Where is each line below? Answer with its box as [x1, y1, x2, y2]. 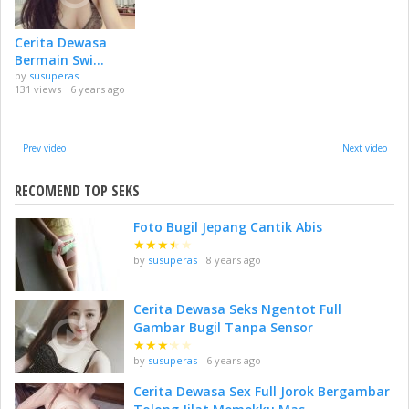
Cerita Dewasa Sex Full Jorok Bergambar [133, 383, 390, 401]
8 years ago [206, 253, 261, 267]
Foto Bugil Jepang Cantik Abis [133, 218, 322, 236]
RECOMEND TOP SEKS [15, 181, 140, 202]
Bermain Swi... [15, 51, 104, 69]
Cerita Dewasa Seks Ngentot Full [133, 300, 341, 319]
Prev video [22, 141, 66, 154]
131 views [15, 82, 61, 97]
